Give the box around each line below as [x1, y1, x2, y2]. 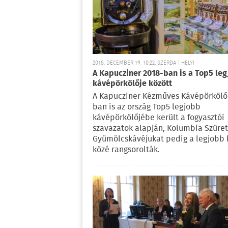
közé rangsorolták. [93, 144, 160, 157]
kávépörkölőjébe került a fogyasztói [93, 111, 224, 125]
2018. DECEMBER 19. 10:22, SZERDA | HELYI [93, 59, 194, 68]
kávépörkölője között [93, 77, 172, 91]
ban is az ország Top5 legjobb [93, 101, 201, 114]
